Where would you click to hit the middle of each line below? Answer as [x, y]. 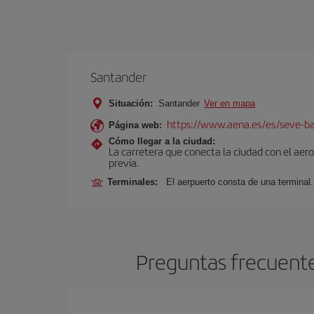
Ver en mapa [230, 103]
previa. [124, 162]
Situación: [131, 103]
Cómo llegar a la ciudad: [162, 141]
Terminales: [135, 182]
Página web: [135, 125]
